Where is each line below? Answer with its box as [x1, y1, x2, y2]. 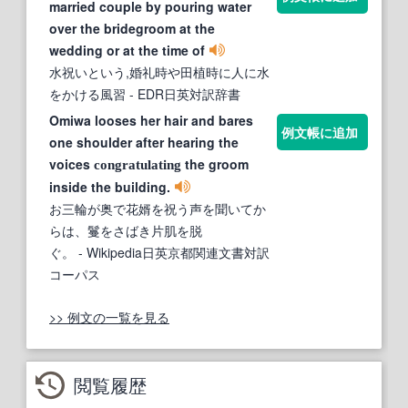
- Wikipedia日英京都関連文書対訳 [75, 243, 270, 262]
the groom [181, 155, 249, 174]
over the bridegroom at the [49, 19, 215, 38]
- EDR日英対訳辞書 [126, 85, 240, 104]
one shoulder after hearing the [49, 133, 239, 152]
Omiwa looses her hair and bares [49, 111, 253, 130]
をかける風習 [49, 85, 126, 104]
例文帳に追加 [281, 123, 358, 142]
